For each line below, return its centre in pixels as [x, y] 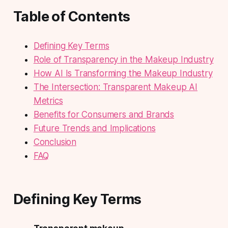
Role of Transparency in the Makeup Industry [123, 60]
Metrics [48, 101]
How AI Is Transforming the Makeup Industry [123, 74]
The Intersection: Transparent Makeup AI [116, 87]
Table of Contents [72, 17]
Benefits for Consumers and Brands [104, 115]
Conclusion [55, 142]
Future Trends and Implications [94, 129]
